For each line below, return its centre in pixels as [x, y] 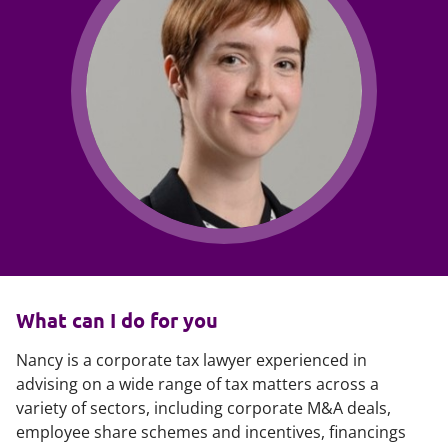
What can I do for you [117, 320]
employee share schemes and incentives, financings [211, 432]
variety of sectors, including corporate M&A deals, [203, 408]
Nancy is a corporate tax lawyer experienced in [191, 360]
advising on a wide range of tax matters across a [197, 384]
